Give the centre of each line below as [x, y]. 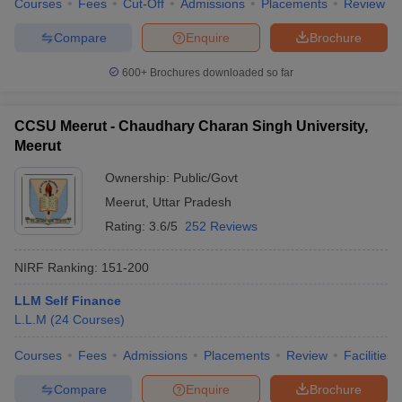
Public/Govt [205, 178]
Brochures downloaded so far [220, 73]
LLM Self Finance [68, 301]
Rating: [127, 226]
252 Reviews [221, 226]
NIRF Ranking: [56, 267]
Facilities [368, 355]
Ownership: [139, 178]
